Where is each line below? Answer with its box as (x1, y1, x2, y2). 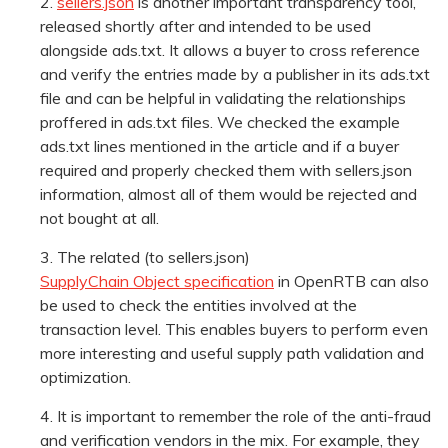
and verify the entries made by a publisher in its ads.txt (40, 64, 430, 85)
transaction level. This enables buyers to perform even (40, 319, 428, 340)
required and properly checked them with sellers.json (40, 160, 412, 181)
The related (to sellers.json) (57, 247, 254, 268)
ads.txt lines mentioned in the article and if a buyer (40, 136, 399, 157)
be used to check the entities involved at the (40, 295, 357, 316)
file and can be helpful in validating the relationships (40, 88, 406, 109)
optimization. (40, 367, 135, 388)
